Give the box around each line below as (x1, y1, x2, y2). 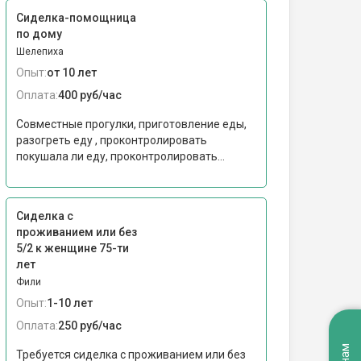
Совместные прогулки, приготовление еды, (16, 118, 247, 131)
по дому (16, 27, 62, 40)
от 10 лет (47, 66, 97, 79)
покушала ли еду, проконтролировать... (16, 150, 225, 163)
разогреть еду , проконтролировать (16, 134, 207, 147)
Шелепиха (16, 46, 64, 57)
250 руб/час (58, 319, 122, 332)
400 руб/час (58, 89, 122, 102)
